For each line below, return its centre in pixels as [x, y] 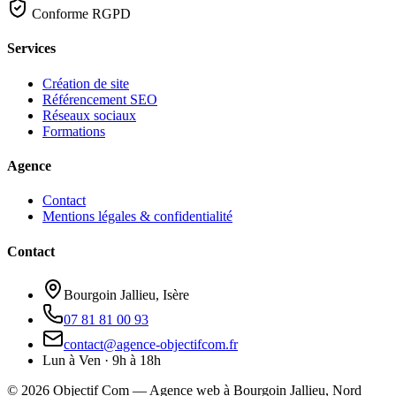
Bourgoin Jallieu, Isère [126, 294]
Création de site [86, 83]
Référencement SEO [100, 99]
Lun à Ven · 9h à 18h [102, 360]
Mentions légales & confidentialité [137, 217]
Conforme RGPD [80, 14]
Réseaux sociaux [89, 115]
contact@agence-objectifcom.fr [151, 344]
